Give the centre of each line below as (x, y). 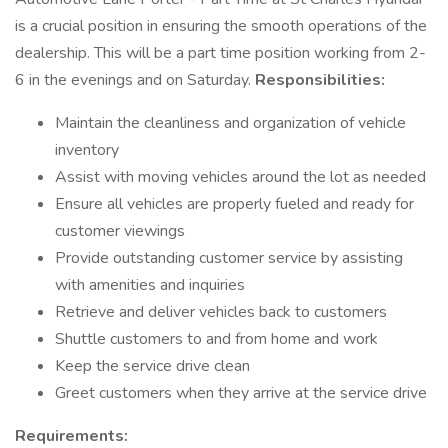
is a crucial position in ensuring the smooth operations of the (221, 26)
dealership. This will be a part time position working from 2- (220, 53)
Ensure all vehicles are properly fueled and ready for (234, 204)
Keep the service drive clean (152, 366)
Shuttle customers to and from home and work (216, 339)
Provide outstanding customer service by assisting (229, 258)
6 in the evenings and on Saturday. (135, 80)
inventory (87, 150)
